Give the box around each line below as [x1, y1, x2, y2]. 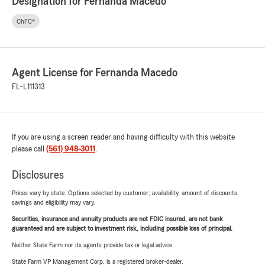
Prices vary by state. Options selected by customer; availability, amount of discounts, [12, 189, 239, 196]
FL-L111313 [12, 83, 45, 91]
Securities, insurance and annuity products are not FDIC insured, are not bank [12, 215, 223, 222]
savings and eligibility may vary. [12, 199, 95, 206]
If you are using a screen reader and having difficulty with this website [12, 133, 235, 141]
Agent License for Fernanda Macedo [12, 67, 177, 79]
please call [12, 145, 46, 153]
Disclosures [12, 169, 64, 181]
